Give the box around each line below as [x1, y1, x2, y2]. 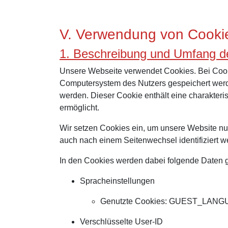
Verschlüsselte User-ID [80, 217, 163, 226]
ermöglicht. [60, 103, 99, 112]
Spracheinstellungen [80, 177, 155, 185]
